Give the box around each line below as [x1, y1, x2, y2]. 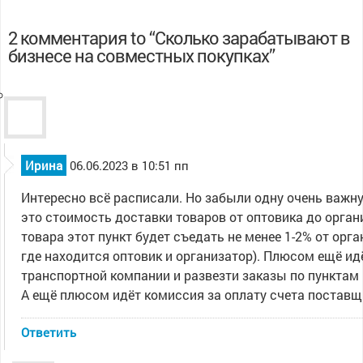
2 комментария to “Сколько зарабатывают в [8, 26, 351, 49]
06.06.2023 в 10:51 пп [70, 157, 190, 173]
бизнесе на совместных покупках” [8, 44, 275, 67]
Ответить [21, 324, 77, 340]
